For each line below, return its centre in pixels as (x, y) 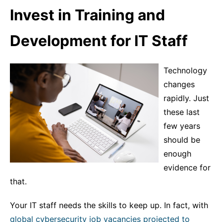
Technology (185, 70)
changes (179, 84)
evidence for (187, 167)
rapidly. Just (186, 98)
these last (182, 112)
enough (177, 154)
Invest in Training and (87, 15)
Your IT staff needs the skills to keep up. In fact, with (109, 205)
